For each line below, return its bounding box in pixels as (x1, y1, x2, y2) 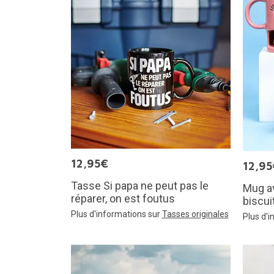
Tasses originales (161, 209, 229, 219)
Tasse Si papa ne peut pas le (70, 179, 209, 192)
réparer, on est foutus (70, 192, 175, 205)
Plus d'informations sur (70, 209, 162, 219)
